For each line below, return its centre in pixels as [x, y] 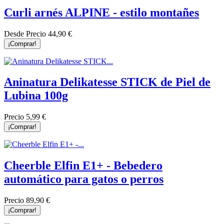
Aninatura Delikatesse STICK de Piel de [107, 82]
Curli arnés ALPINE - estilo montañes [101, 12]
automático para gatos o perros [84, 179]
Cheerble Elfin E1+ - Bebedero [83, 166]
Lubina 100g [36, 96]
